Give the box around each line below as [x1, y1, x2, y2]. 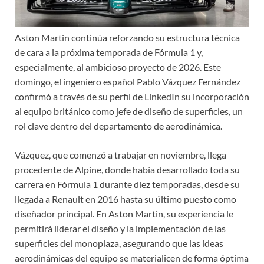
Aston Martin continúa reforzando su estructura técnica [15, 31, 240, 43]
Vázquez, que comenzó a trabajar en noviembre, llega [15, 148, 226, 160]
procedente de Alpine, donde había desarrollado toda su [15, 163, 240, 175]
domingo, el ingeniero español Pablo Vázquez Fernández [15, 75, 240, 87]
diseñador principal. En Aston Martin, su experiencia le [15, 207, 233, 219]
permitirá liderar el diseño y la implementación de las [15, 222, 226, 234]
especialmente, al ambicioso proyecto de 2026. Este [15, 61, 221, 72]
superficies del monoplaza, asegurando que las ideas [15, 237, 223, 249]
